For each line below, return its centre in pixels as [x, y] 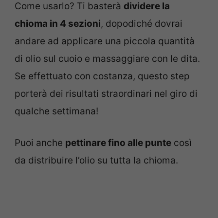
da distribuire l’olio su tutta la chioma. [96, 160]
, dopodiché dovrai [142, 24]
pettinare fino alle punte [118, 143]
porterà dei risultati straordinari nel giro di [106, 94]
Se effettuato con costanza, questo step [102, 76]
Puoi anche [40, 143]
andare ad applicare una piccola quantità [105, 41]
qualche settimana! [56, 111]
